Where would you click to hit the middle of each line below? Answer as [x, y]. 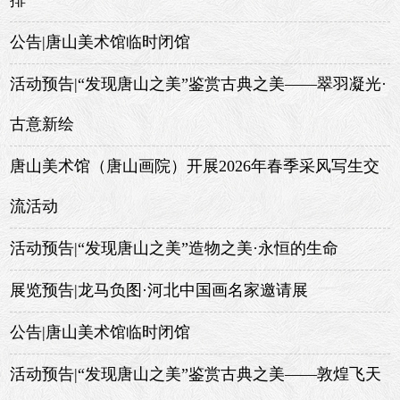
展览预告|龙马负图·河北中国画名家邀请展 [159, 290]
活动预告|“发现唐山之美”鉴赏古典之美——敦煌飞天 [196, 374]
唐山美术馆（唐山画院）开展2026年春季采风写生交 [195, 166]
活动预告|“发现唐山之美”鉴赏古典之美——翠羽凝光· [199, 84]
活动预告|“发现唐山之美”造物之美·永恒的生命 [175, 248]
